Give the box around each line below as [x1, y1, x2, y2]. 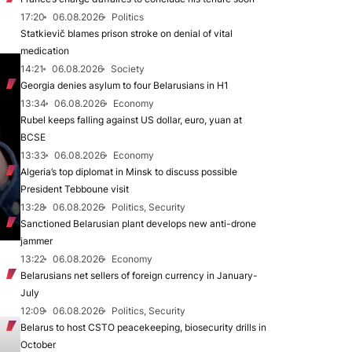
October [20, 339, 56, 350]
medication [20, 45, 69, 57]
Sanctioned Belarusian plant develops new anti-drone [20, 218, 256, 229]
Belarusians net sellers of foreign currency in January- [20, 269, 258, 281]
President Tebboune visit [20, 183, 129, 195]
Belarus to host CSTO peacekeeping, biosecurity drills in [20, 321, 266, 333]
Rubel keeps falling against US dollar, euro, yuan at [20, 114, 242, 126]
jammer [20, 235, 53, 247]
